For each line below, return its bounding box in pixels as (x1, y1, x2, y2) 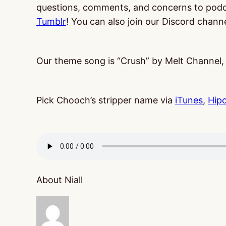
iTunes (175, 95, 203, 105)
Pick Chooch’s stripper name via (36, 95, 175, 105)
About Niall (36, 175, 83, 185)
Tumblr (36, 16, 66, 27)
